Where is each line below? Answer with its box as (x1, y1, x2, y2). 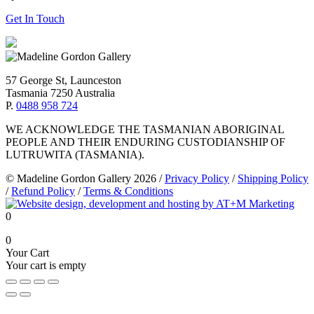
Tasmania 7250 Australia (6, 86, 115, 99)
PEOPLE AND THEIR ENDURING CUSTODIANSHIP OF (6, 135, 285, 148)
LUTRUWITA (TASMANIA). (6, 148, 144, 161)
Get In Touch (6, 12, 64, 25)
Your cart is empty (6, 259, 86, 271)
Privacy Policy (165, 172, 229, 184)
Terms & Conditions (83, 184, 173, 197)
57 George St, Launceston (6, 74, 121, 86)
